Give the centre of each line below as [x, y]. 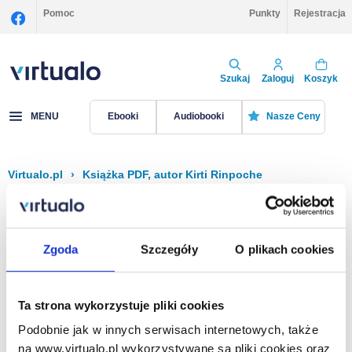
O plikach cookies [285, 249]
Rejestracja [320, 13]
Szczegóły [169, 249]
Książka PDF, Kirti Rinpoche [102, 236]
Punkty [265, 13]
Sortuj [260, 211]
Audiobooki [199, 117]
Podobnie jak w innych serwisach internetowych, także [168, 329]
